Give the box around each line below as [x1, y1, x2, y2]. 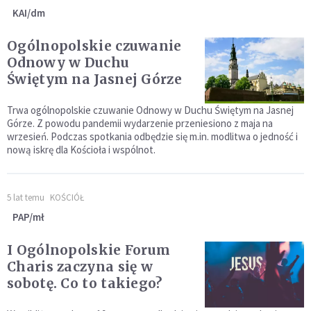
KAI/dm [12, 6, 45, 20]
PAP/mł [12, 210, 44, 224]
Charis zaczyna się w [7, 258, 153, 276]
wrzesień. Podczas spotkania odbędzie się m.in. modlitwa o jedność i [7, 130, 298, 144]
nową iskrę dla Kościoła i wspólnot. [7, 143, 155, 157]
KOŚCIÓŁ [50, 192, 84, 204]
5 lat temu [7, 192, 44, 204]
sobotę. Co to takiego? [7, 275, 162, 292]
